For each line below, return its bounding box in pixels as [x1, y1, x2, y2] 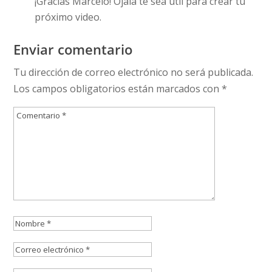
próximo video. [35, 10, 102, 24]
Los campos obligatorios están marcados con [13, 81, 222, 95]
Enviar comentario [13, 39, 133, 58]
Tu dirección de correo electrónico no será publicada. [13, 65, 254, 79]
